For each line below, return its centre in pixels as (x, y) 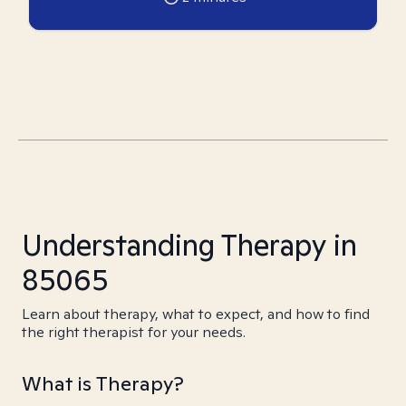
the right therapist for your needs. (134, 332)
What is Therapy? (103, 383)
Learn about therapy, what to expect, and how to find (196, 314)
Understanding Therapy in (189, 245)
